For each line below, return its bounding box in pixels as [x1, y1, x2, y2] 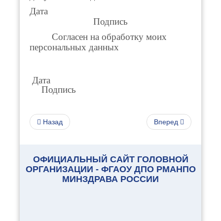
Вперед [154, 117, 178, 126]
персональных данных [30, 41, 119, 52]
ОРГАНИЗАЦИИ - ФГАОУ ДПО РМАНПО [25, 164, 196, 174]
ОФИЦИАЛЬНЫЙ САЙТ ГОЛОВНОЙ [33, 154, 188, 164]
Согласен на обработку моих [30, 31, 167, 42]
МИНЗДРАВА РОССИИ [62, 174, 159, 184]
